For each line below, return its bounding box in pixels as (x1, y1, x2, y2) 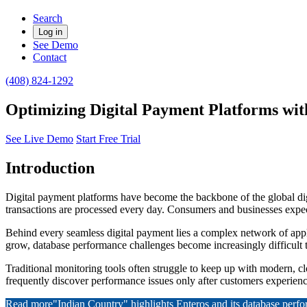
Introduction (5, 158, 95, 177)
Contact (33, 51, 66, 63)
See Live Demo (5, 132, 73, 145)
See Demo (33, 39, 78, 51)
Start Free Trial (76, 132, 140, 145)
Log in (38, 27, 62, 37)
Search (33, 12, 62, 24)
